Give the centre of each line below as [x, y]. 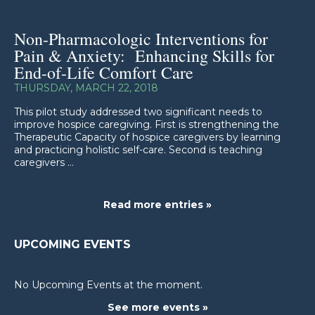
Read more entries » [157, 205]
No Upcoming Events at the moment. [108, 285]
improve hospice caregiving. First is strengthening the [147, 124]
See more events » [157, 307]
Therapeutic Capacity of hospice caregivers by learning [147, 137]
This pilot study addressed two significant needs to [138, 112]
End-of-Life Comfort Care [104, 72]
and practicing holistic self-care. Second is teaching [138, 150]
